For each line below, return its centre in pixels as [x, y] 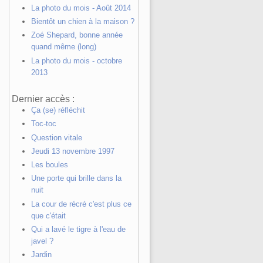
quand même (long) [63, 47]
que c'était [48, 215]
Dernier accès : [43, 99]
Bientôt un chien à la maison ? [82, 21]
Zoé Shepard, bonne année [77, 35]
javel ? [42, 241]
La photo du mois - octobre [76, 60]
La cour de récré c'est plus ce [81, 204]
